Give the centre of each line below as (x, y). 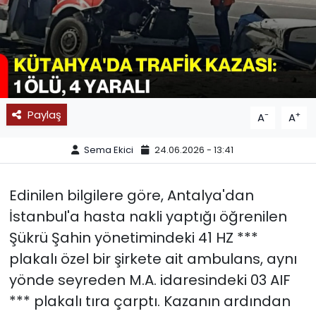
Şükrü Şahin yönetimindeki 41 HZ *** (133, 237)
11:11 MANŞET (76, 61)
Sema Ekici (108, 150)
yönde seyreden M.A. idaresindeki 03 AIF (150, 280)
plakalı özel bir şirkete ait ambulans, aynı (153, 259)
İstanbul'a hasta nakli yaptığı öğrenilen (148, 216)
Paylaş (44, 114)
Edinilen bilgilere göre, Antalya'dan (131, 195)
